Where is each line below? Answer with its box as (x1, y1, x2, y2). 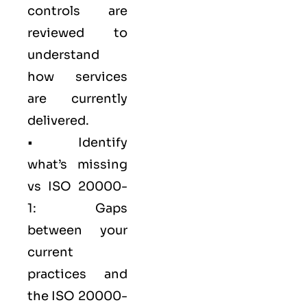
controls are (27, 3, 127, 19)
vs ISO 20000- (27, 179, 127, 195)
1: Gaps (27, 201, 127, 217)
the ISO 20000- (27, 288, 127, 304)
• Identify (27, 135, 127, 151)
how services (27, 69, 127, 85)
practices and (27, 267, 127, 282)
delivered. (27, 113, 89, 129)
